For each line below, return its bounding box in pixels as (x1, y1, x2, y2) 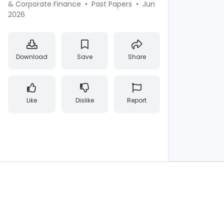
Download (16, 52, 47, 61)
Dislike (75, 96, 94, 104)
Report (127, 96, 147, 104)
